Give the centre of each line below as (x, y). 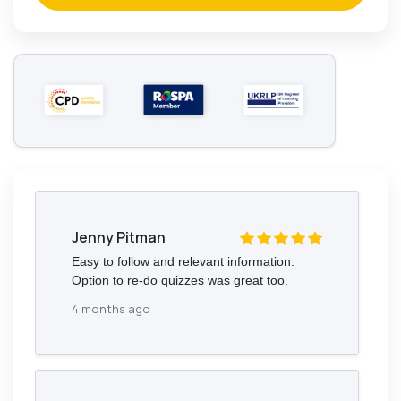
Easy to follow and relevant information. (183, 261)
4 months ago (111, 308)
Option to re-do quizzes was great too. (180, 280)
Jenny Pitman (119, 238)
